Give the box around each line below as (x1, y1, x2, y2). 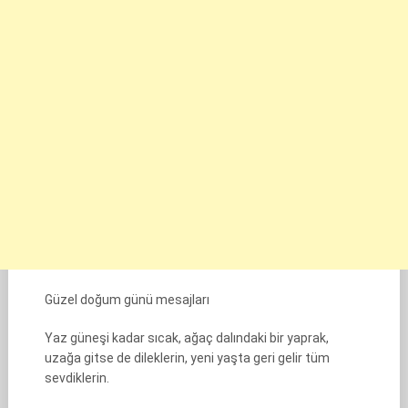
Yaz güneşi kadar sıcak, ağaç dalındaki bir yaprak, (44, 331, 329, 345)
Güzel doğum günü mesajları (44, 292, 209, 307)
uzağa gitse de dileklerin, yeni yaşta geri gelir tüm (44, 351, 330, 365)
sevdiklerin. (44, 371, 109, 385)
